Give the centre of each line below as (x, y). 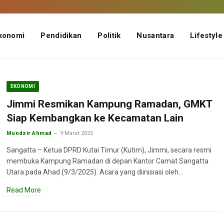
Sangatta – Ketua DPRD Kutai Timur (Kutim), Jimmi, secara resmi (109, 150)
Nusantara (155, 35)
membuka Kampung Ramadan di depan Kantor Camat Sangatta (107, 161)
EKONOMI (23, 86)
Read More (23, 190)
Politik (109, 35)
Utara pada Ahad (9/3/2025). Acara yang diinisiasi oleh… (94, 172)
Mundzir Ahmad (29, 133)
